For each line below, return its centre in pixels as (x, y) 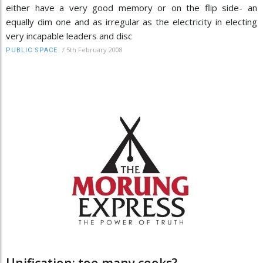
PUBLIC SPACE (32, 50)
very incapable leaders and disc (69, 36)
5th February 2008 (95, 50)
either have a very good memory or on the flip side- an (131, 8)
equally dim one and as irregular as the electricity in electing (131, 22)
